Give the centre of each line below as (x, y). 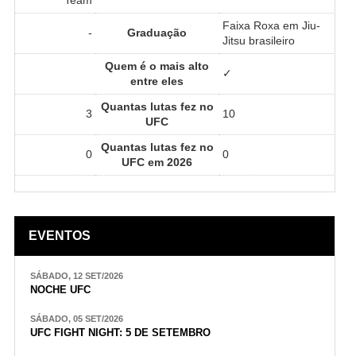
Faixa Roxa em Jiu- (271, 25)
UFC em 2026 (157, 162)
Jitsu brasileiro (258, 40)
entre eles (157, 81)
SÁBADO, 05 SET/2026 (77, 318)
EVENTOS (60, 235)
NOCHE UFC (60, 290)
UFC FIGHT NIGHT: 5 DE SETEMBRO (120, 333)
